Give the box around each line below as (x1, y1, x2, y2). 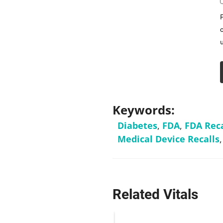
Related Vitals (112, 186, 198, 203)
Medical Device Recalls (117, 132, 220, 145)
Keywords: (112, 101, 175, 118)
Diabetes (117, 119, 157, 131)
